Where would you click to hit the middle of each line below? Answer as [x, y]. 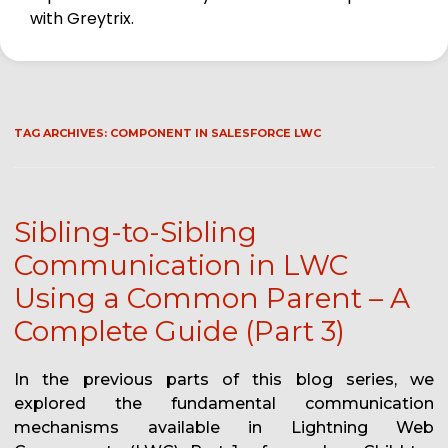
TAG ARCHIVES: [62, 133]
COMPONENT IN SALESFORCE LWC [215, 133]
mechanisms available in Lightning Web [224, 428]
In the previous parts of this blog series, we [224, 380]
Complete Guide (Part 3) [179, 331]
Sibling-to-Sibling [135, 232]
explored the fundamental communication [224, 404]
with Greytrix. [82, 19]
